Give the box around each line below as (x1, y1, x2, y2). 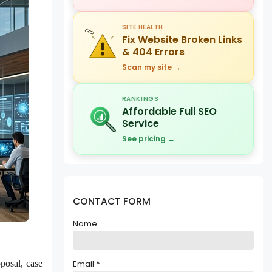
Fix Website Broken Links (121, 33, 242, 47)
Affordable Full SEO (121, 104, 217, 119)
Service (121, 117, 159, 131)
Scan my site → (121, 62, 181, 73)
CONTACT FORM (72, 194, 151, 208)
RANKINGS (121, 94, 159, 104)
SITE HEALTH (121, 22, 164, 32)
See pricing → (121, 134, 175, 144)
